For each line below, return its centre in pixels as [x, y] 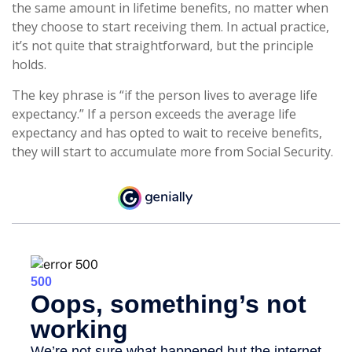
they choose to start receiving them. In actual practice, [170, 27]
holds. [29, 64]
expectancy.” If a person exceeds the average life [154, 114]
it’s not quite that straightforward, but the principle [163, 46]
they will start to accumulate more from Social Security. [172, 152]
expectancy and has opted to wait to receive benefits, [167, 133]
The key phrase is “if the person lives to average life [165, 95]
